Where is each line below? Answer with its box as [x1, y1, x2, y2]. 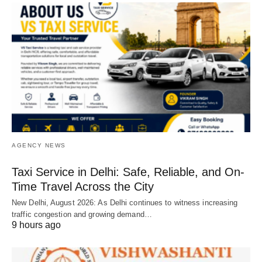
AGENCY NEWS [12, 142, 66, 149]
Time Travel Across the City [12, 180, 154, 194]
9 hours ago [12, 220, 61, 230]
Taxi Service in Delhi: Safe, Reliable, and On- [12, 166, 244, 179]
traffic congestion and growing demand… [12, 210, 152, 219]
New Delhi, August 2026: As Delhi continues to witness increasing [12, 198, 238, 208]
